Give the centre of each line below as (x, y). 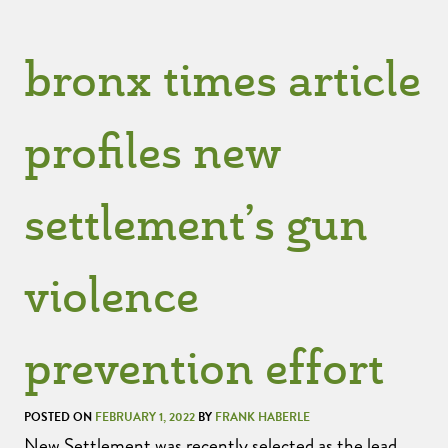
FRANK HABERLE (262, 417)
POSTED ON (59, 417)
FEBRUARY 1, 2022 (145, 417)
